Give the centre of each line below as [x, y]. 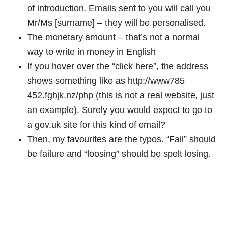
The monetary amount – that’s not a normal [114, 37]
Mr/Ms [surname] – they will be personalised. [117, 22]
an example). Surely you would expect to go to [120, 110]
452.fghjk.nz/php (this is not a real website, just [121, 95]
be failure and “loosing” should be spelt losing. [119, 153]
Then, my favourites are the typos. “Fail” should [122, 139]
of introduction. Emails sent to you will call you [119, 8]
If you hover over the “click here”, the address [118, 66]
